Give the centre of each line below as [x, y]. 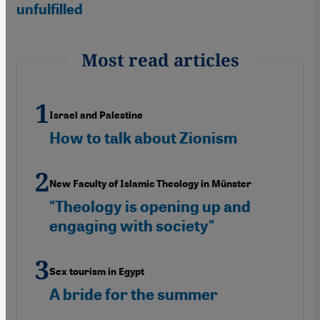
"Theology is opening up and [150, 206]
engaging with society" [132, 226]
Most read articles [160, 59]
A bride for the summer [134, 294]
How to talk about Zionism [143, 138]
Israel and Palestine [96, 115]
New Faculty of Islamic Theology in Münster [150, 184]
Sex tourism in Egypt [97, 271]
